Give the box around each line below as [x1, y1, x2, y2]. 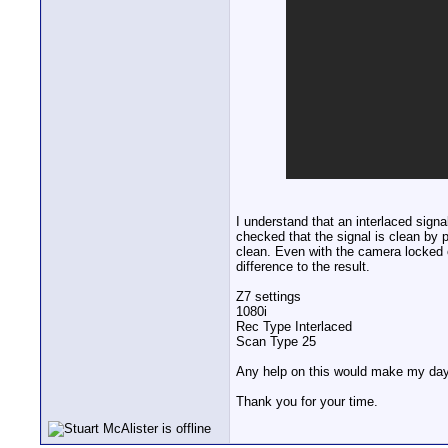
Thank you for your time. [236, 394, 378, 410]
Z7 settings [236, 289, 301, 305]
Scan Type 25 [236, 334, 316, 350]
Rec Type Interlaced [236, 319, 352, 335]
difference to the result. [236, 259, 370, 275]
